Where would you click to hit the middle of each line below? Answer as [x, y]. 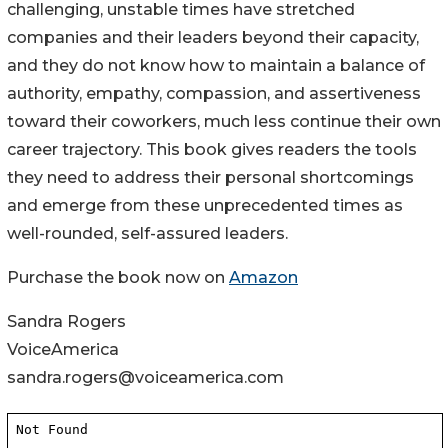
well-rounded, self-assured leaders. [147, 233]
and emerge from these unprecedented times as [205, 205]
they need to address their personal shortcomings [210, 177]
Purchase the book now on [118, 277]
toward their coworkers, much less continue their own [224, 121]
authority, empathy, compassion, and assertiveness [214, 93]
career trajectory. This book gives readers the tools [212, 149]
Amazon [263, 277]
